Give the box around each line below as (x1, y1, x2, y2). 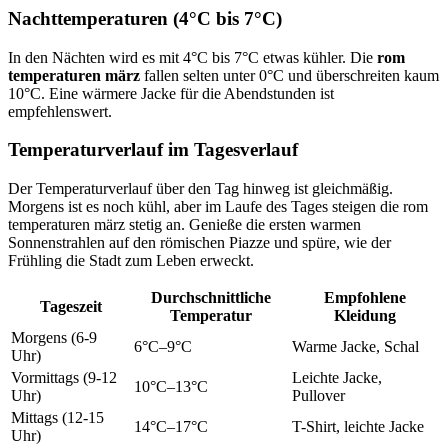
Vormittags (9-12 (11, 369, 117, 387)
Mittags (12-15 (11, 409, 104, 427)
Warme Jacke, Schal (292, 338, 419, 356)
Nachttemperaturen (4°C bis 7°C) (8, 7, 282, 29)
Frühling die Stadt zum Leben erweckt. (8, 252, 254, 270)
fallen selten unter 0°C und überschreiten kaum (140, 66, 439, 84)
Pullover (292, 387, 345, 405)
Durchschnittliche (151, 289, 271, 307)
